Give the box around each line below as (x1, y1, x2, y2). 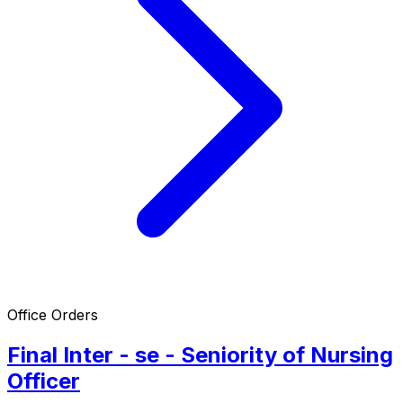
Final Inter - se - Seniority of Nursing (7, 342, 393, 369)
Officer (7, 368, 80, 395)
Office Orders (7, 306, 98, 325)
